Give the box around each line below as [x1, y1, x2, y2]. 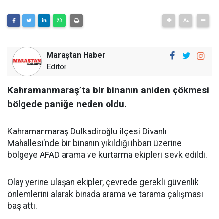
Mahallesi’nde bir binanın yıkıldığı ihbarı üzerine [7, 138, 182, 148]
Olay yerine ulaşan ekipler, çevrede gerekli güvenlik [7, 177, 199, 187]
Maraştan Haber [46, 50, 106, 60]
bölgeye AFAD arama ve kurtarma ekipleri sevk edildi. [7, 150, 207, 160]
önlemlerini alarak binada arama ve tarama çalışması [7, 189, 203, 199]
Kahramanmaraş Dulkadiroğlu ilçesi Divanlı [7, 126, 167, 136]
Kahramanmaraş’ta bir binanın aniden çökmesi [7, 84, 209, 96]
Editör [46, 62, 66, 71]
